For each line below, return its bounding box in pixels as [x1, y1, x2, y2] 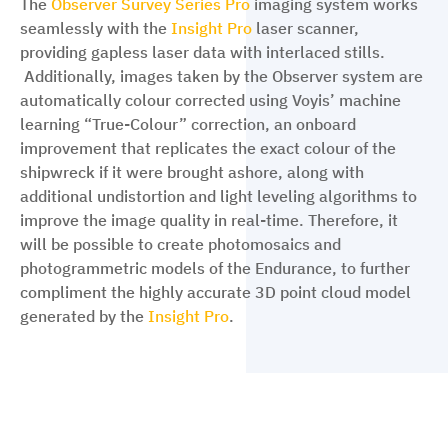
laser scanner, [252, 18, 359, 39]
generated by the [20, 306, 148, 327]
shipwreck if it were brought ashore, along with [20, 162, 364, 183]
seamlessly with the [20, 18, 171, 39]
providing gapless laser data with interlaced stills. [20, 42, 385, 63]
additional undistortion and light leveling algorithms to [20, 186, 417, 207]
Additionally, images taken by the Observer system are [20, 66, 423, 87]
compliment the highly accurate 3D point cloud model [20, 282, 411, 303]
